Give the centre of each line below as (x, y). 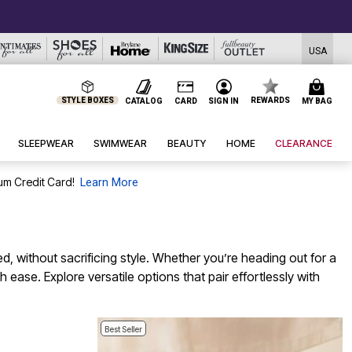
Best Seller (123, 330)
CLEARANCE (304, 144)
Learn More (109, 183)
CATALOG (143, 101)
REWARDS (271, 100)
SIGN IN (224, 101)
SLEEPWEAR (46, 144)
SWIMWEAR (121, 144)
